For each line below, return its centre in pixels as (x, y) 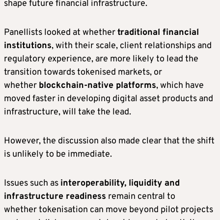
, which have (180, 86)
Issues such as (32, 184)
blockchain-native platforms (97, 86)
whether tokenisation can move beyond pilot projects (109, 210)
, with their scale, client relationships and (132, 46)
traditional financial (158, 33)
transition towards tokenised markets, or (83, 73)
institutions (28, 46)
